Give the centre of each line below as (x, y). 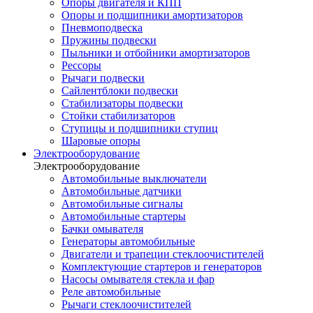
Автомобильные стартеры (124, 216)
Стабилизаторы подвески (122, 103)
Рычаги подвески (103, 78)
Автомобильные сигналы (122, 204)
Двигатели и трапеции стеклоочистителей (163, 254)
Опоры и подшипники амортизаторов (152, 15)
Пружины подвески (109, 40)
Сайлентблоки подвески (120, 90)
